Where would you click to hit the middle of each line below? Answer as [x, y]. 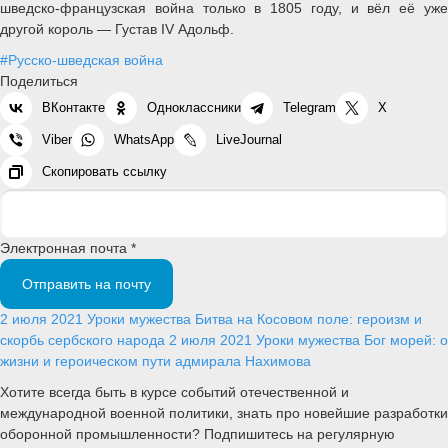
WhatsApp [144, 139]
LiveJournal [249, 139]
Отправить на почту [86, 283]
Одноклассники [194, 107]
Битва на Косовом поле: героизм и [308, 318]
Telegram [309, 107]
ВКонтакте [73, 107]
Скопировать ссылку [104, 171]
